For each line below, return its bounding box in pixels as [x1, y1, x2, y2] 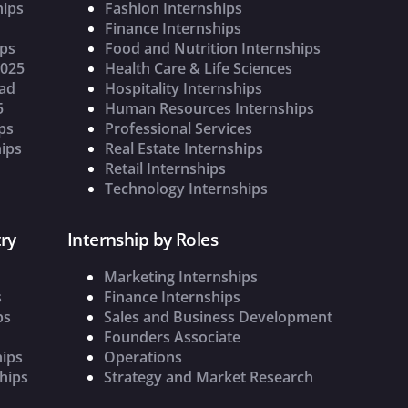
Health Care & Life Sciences [104, 58, 292, 79]
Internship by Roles [66, 228, 218, 252]
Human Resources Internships [104, 98, 314, 119]
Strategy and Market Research [103, 367, 313, 388]
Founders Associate [103, 327, 240, 348]
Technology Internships [104, 178, 268, 199]
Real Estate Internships [104, 138, 263, 159]
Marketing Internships [103, 267, 258, 288]
